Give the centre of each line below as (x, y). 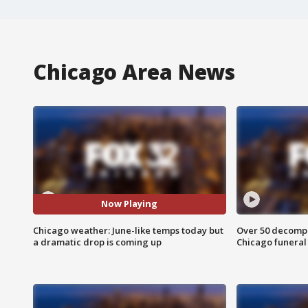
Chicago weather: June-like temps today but (128, 230)
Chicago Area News (134, 71)
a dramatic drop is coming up (97, 242)
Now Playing (130, 204)
